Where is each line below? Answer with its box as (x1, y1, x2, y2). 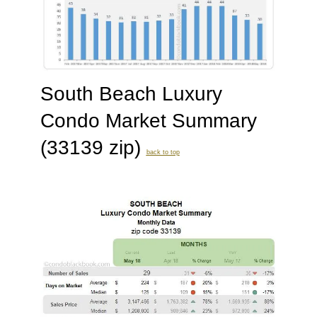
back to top (146, 149, 180, 156)
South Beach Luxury (40, 83, 222, 105)
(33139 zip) (40, 137, 146, 159)
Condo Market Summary (40, 110, 257, 132)
